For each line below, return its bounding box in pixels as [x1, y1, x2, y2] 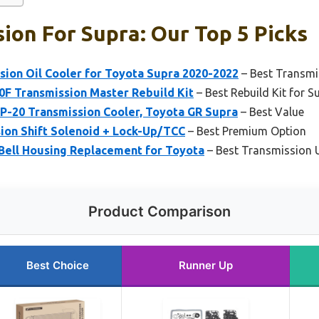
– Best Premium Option [185, 125, 306, 138]
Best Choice [26, 258, 89, 273]
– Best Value [238, 105, 304, 119]
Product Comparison [88, 203, 231, 221]
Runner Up [178, 258, 233, 273]
